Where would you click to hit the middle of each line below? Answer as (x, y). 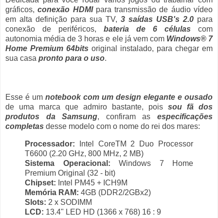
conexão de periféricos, (54, 29)
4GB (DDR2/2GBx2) (116, 193)
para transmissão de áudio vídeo (153, 10)
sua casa (22, 58)
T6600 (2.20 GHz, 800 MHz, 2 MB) (84, 154)
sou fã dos (190, 107)
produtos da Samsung (52, 117)
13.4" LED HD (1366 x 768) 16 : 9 (103, 212)
